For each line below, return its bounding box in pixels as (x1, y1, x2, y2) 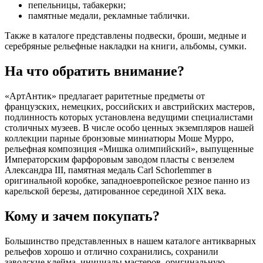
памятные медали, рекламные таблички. (28, 11, 190, 21)
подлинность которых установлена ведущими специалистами (5, 112, 253, 123)
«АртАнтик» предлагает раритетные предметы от (5, 91, 205, 102)
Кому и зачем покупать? (5, 208, 160, 224)
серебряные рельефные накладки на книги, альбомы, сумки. (5, 41, 247, 52)
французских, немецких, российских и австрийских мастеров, (5, 102, 255, 112)
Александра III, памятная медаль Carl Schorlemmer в (5, 165, 212, 176)
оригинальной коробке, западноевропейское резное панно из (5, 176, 249, 186)
